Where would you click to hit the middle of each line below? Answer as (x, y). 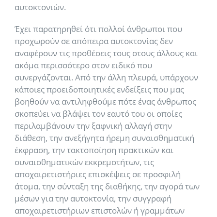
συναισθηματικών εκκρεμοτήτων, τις (84, 162)
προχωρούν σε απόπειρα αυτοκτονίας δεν (94, 41)
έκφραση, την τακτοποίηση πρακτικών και (94, 150)
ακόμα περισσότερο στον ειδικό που (83, 65)
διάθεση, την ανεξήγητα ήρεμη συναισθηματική (104, 138)
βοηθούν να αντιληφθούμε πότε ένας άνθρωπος (105, 101)
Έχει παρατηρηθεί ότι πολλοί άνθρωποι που (98, 29)
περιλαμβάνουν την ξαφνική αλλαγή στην (93, 126)
